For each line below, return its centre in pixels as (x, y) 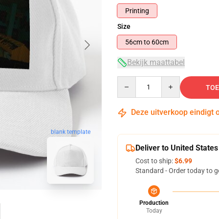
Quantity (130, 81)
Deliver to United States (177, 148)
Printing (137, 11)
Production (154, 203)
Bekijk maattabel (156, 62)
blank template (70, 132)
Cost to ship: (155, 161)
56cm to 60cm (160, 42)
